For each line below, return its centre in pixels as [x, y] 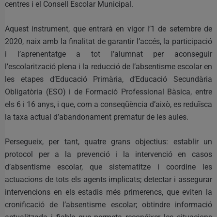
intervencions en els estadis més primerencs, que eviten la [108, 192]
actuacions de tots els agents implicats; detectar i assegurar [108, 179]
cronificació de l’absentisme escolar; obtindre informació [108, 204]
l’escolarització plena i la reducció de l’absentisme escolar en [108, 66]
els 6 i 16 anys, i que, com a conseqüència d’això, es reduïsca [108, 104]
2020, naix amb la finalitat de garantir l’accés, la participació [108, 41]
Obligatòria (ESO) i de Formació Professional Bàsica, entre [108, 92]
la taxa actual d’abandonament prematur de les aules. [97, 117]
